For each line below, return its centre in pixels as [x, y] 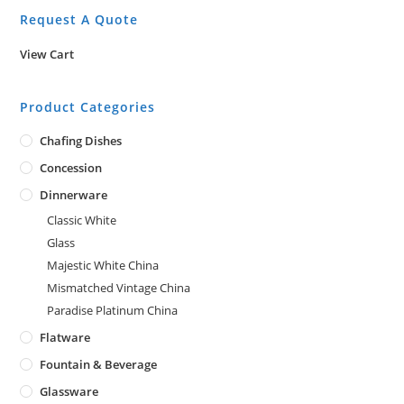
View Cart [47, 54]
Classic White [82, 220]
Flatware [65, 337]
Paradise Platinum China [113, 310]
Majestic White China [103, 265]
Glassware [69, 391]
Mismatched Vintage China [119, 288]
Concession [71, 168]
